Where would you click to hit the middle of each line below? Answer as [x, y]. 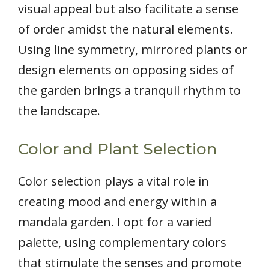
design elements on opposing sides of [126, 70]
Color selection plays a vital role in [113, 181]
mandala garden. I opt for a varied [115, 222]
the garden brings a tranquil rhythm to [129, 90]
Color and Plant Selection [117, 149]
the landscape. [59, 110]
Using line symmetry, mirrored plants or [133, 49]
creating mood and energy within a [117, 201]
